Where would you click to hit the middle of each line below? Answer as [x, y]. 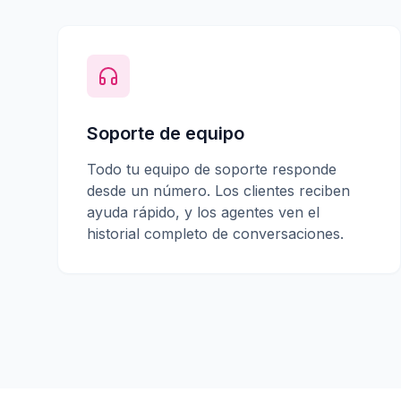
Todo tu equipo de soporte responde [212, 169]
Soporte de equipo [166, 133]
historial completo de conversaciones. [215, 234]
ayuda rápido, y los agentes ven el [203, 212]
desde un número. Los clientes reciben [218, 191]
